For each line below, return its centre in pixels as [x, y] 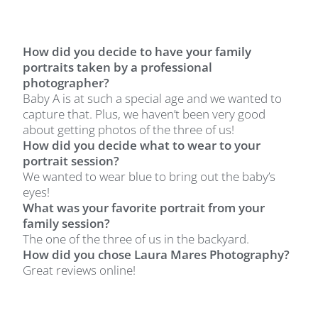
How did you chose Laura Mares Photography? [157, 254]
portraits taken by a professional [118, 67]
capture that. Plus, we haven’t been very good [144, 114]
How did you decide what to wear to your [142, 145]
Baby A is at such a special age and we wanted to [153, 98]
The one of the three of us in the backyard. [136, 238]
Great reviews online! [79, 270]
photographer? [68, 82]
